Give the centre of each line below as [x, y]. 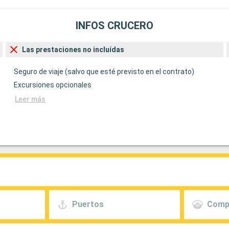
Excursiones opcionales [53, 85]
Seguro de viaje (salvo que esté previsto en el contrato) [104, 71]
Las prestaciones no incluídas [73, 49]
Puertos [88, 204]
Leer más [30, 99]
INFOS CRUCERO [114, 26]
